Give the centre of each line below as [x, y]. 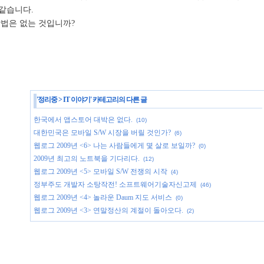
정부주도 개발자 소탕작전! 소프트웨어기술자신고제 [115, 184]
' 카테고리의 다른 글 [118, 100]
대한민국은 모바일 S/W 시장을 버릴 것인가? [102, 133]
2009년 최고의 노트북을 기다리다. [87, 159]
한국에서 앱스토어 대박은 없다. [83, 120]
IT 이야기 [77, 100]
